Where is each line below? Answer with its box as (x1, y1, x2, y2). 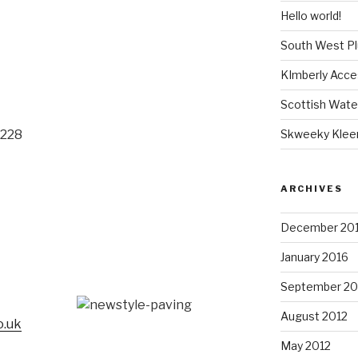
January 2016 (280, 249, 348, 264)
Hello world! (280, 8, 341, 22)
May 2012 (280, 338, 331, 352)
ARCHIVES (280, 182, 343, 194)
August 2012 (280, 308, 348, 323)
